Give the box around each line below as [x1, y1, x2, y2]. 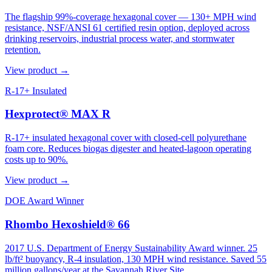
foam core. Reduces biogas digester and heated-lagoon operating [5, 143, 251, 154]
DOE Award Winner [5, 195, 84, 206]
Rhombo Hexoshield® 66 [5, 217, 130, 231]
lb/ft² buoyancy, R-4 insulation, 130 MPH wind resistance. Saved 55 [5, 253, 267, 264]
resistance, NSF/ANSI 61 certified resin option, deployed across [5, 22, 250, 33]
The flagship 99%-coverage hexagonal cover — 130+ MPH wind [5, 11, 256, 22]
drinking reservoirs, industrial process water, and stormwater [5, 33, 234, 44]
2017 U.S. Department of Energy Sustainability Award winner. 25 [5, 242, 257, 253]
